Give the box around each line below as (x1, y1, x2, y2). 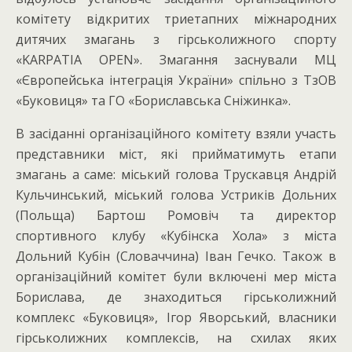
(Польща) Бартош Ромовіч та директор (16, 207, 336, 224)
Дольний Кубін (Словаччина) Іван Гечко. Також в (16, 247, 336, 265)
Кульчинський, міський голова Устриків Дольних (16, 186, 336, 203)
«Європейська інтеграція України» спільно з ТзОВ (16, 71, 336, 89)
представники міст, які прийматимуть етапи (16, 145, 336, 163)
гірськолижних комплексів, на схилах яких (16, 329, 336, 346)
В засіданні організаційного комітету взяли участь (16, 125, 336, 142)
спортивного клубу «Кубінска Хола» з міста (16, 227, 336, 244)
